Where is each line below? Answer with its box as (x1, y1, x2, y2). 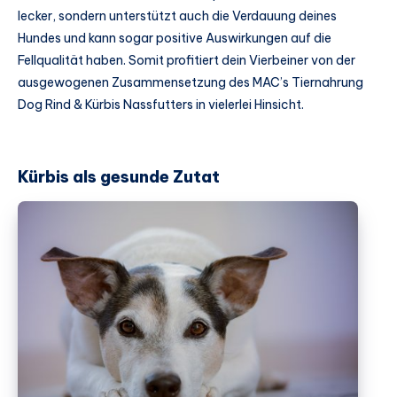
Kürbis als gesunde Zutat (18, 166, 220, 187)
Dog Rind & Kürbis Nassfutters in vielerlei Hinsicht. (18, 97, 304, 113)
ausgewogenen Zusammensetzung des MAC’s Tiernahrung (18, 74, 363, 91)
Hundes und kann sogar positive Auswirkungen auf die (18, 30, 331, 47)
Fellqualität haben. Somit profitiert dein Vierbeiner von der (18, 52, 355, 69)
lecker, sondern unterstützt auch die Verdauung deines (18, 8, 337, 25)
